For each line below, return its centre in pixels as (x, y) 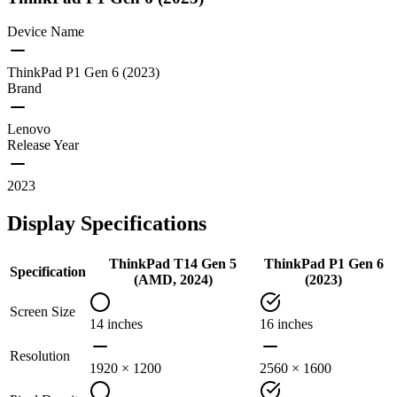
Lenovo (29, 129)
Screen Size (43, 312)
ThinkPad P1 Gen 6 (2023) (83, 73)
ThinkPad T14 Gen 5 (173, 264)
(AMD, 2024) (173, 280)
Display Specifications (107, 224)
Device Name (46, 32)
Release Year (43, 145)
